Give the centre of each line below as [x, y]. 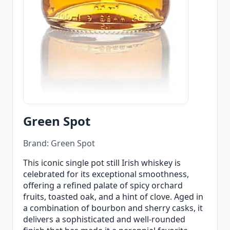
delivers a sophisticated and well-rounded [104, 219]
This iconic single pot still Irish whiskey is [102, 163]
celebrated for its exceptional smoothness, [106, 174]
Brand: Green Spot [59, 143]
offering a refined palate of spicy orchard [103, 186]
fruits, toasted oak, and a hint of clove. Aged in [113, 197]
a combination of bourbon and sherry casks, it [113, 208]
